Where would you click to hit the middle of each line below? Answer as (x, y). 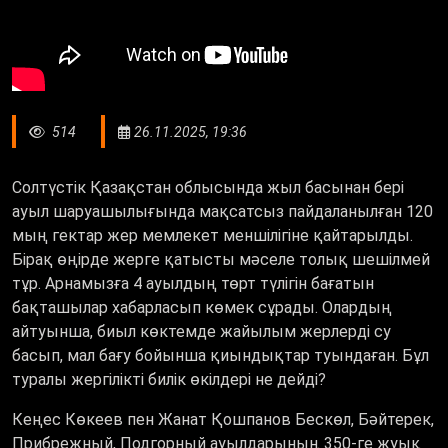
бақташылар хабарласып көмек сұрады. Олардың (202, 308)
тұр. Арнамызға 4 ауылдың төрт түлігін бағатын (193, 284)
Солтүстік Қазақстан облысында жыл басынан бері (208, 188)
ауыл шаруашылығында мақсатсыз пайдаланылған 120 (222, 212)
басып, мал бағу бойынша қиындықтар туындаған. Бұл (220, 356)
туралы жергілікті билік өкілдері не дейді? (171, 380)
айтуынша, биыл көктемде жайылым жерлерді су (201, 332)
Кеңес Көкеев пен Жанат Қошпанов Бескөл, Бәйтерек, (223, 420)
